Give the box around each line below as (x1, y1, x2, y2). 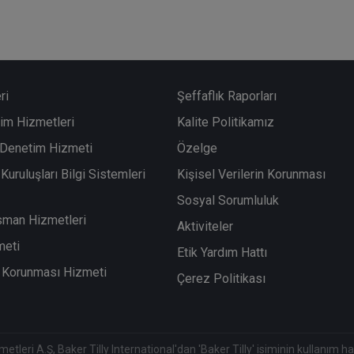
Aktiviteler (177, 218, 233, 234)
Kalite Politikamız (177, 114, 274, 130)
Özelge (177, 140, 217, 156)
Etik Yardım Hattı (177, 244, 267, 260)
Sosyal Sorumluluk (177, 192, 279, 208)
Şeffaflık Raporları (177, 88, 277, 104)
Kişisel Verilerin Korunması (177, 166, 326, 182)
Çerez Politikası (177, 270, 265, 286)
